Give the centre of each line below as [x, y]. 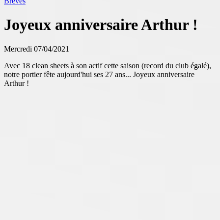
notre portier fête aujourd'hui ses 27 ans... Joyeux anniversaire [99, 74]
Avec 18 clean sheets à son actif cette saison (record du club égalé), [108, 65]
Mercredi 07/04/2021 [37, 49]
